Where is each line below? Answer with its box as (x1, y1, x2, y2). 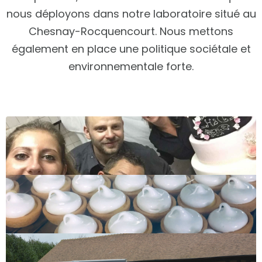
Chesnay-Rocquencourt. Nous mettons (29, 24, 233, 39)
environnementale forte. (68, 59, 194, 74)
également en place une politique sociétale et (11, 42, 251, 56)
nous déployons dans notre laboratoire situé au (6, 6, 256, 21)
